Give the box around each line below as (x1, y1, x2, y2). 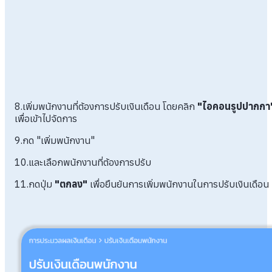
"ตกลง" (55, 177, 87, 190)
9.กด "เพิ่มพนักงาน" (15, 134, 95, 146)
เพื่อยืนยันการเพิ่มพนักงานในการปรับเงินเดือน (87, 177, 269, 190)
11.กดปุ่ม (15, 177, 55, 190)
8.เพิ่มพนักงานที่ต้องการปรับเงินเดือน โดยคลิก (15, 100, 197, 112)
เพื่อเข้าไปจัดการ (15, 112, 77, 124)
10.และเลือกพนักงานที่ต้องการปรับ (15, 155, 151, 168)
